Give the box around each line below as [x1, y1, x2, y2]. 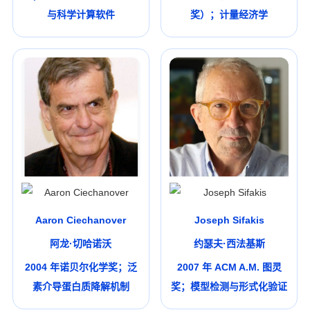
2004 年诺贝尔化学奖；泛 [24, 261, 137, 273]
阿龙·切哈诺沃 [50, 237, 112, 249]
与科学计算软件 [46, 8, 115, 20]
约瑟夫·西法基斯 [193, 237, 265, 249]
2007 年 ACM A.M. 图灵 [176, 261, 282, 273]
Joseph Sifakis [194, 214, 264, 226]
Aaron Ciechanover [35, 214, 127, 226]
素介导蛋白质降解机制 [32, 280, 129, 292]
